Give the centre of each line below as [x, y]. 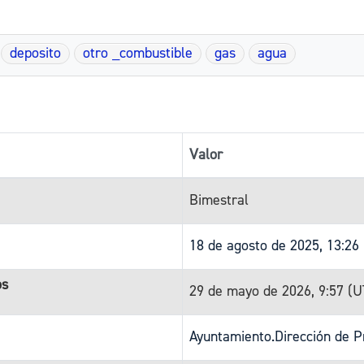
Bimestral [219, 200]
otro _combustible [138, 53]
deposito [35, 53]
